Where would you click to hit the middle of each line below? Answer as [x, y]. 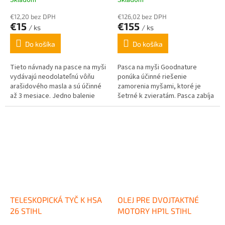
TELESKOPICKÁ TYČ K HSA [56, 199]
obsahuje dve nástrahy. [45, 105]
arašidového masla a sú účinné [56, 86]
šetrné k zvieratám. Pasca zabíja [166, 96]
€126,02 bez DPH [142, 16]
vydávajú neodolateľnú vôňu [52, 77]
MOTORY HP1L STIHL [154, 210]
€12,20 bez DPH [33, 16]
